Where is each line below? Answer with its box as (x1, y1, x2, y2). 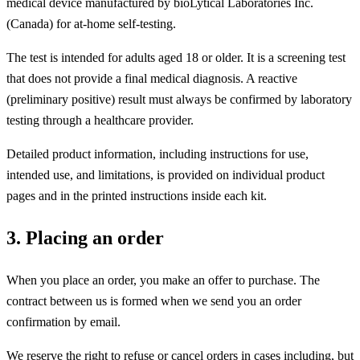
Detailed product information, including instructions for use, (6, 147, 309, 162)
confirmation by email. (6, 315, 121, 329)
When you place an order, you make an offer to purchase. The (6, 273, 320, 288)
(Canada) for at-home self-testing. (6, 17, 176, 31)
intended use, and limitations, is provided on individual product (6, 168, 325, 182)
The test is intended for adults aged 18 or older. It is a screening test (6, 51, 346, 65)
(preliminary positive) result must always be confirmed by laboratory (6, 92, 352, 107)
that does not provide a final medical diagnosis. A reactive (6, 72, 297, 86)
